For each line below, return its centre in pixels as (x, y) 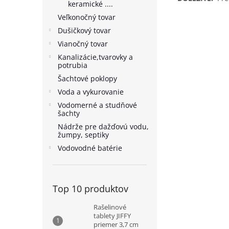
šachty (69, 113)
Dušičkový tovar (84, 30)
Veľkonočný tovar (87, 17)
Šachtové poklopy (87, 78)
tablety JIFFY (112, 216)
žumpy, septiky (83, 135)
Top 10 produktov (90, 189)
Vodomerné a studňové (97, 105)
